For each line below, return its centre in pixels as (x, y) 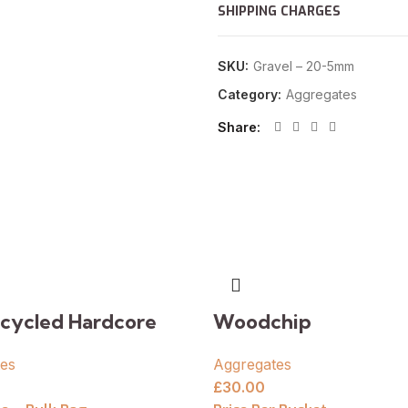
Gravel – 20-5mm (304, 66)
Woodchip (262, 321)
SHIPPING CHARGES (279, 11)
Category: (251, 94)
